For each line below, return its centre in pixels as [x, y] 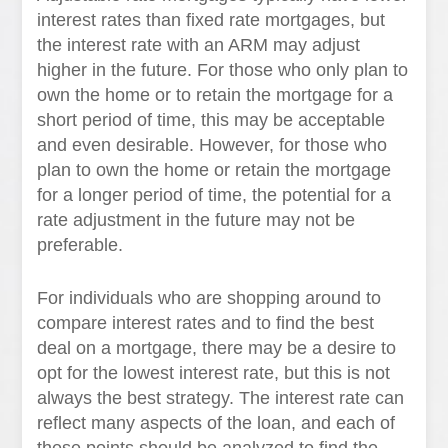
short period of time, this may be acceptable [211, 120]
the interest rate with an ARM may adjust [199, 45]
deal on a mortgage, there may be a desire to [217, 348]
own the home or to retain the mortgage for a [215, 95]
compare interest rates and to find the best [206, 323]
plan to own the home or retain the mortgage [214, 170]
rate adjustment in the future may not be [196, 220]
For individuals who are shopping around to [209, 298]
